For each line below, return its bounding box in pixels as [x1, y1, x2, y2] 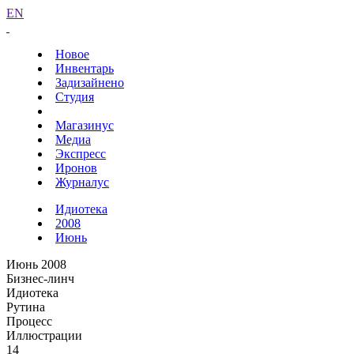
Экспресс [55, 147, 106, 160]
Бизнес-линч [6, 272, 74, 285]
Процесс [6, 314, 52, 328]
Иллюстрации [6, 329, 82, 342]
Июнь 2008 [6, 258, 66, 271]
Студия [55, 90, 94, 104]
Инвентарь [55, 62, 114, 75]
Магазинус [55, 119, 114, 132]
